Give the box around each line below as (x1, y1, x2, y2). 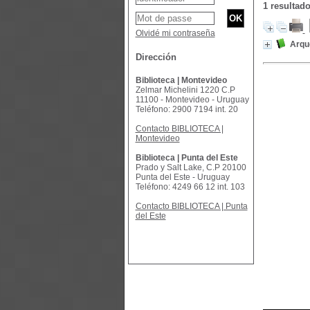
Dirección (135, 52, 176, 62)
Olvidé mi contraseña (135, 28, 215, 38)
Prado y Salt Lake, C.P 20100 (135, 163, 246, 172)
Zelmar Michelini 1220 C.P (135, 85, 235, 95)
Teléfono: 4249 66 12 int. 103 (135, 182, 245, 192)
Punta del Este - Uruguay (135, 172, 230, 182)
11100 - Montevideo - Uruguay (135, 95, 249, 104)
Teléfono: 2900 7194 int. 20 (135, 104, 238, 114)
